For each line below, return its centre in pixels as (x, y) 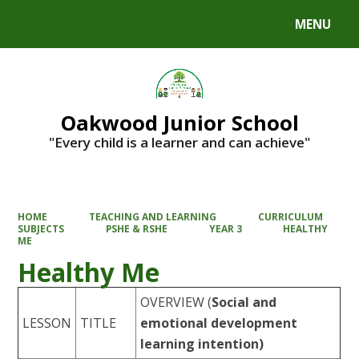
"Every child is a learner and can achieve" (179, 142)
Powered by (49, 27)
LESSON (47, 323)
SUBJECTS (41, 229)
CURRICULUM (290, 217)
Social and (244, 302)
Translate (138, 27)
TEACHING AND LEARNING (153, 217)
